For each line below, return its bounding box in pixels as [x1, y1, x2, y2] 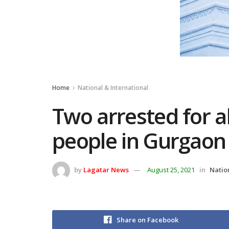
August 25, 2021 [147, 165, 195, 174]
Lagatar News [83, 165, 129, 174]
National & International [78, 83, 148, 92]
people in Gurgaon [52, 126, 226, 155]
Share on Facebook [117, 215, 178, 224]
